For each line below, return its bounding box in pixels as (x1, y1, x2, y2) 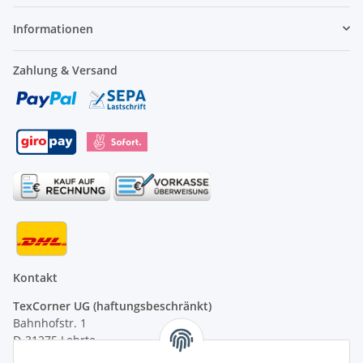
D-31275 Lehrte (13, 331, 96, 348)
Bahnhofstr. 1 (13, 314, 87, 331)
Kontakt (13, 269, 58, 285)
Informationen (13, 20, 93, 36)
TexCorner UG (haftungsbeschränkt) (13, 297, 211, 314)
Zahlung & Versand (13, 62, 117, 78)
